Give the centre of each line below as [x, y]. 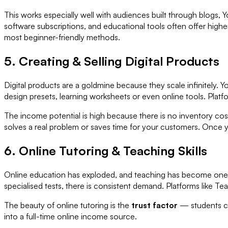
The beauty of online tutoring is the [68, 205]
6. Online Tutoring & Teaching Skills [106, 150]
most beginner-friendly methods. [62, 37]
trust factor [154, 205]
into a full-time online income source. [70, 216]
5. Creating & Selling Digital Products [112, 61]
